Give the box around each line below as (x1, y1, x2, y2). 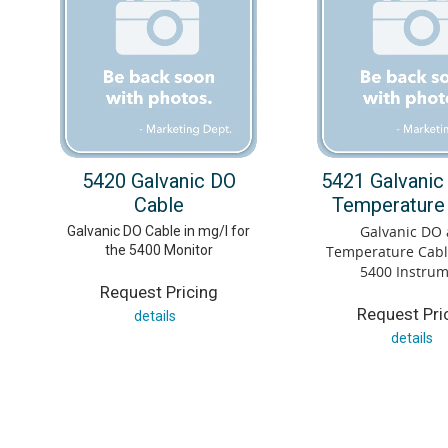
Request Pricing (99, 281, 218, 302)
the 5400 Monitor (104, 241, 213, 258)
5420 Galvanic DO (81, 168, 236, 193)
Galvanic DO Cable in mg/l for (67, 222, 250, 239)
